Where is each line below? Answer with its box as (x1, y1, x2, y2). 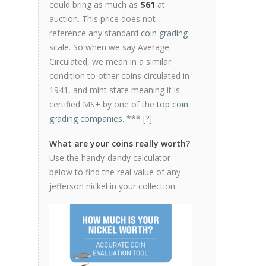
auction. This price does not (49, 12, 156, 24)
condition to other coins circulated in (49, 69, 189, 81)
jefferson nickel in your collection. (49, 180, 177, 192)
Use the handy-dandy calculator (49, 151, 170, 163)
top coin (157, 98, 188, 110)
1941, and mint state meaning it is (49, 84, 180, 96)
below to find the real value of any (49, 166, 180, 178)
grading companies (49, 112, 122, 124)
